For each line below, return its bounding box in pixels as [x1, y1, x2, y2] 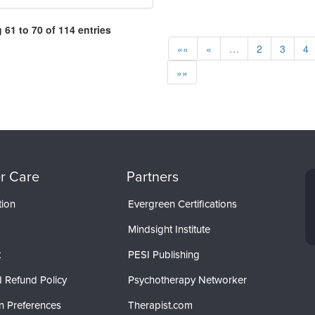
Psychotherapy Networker [127, 271, 247, 288]
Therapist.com [127, 297, 193, 313]
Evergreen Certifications [127, 195, 237, 212]
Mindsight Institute [127, 221, 210, 237]
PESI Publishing [127, 246, 200, 262]
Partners [126, 166, 179, 187]
